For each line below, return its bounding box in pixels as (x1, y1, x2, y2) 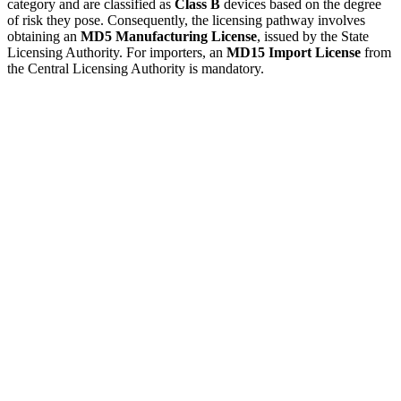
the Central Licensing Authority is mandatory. (7, 60, 264, 76)
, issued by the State (257, 28, 369, 44)
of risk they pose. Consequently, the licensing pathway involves (7, 12, 365, 28)
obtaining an (7, 28, 81, 44)
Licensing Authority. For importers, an (7, 44, 226, 60)
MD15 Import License (226, 44, 361, 60)
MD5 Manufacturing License (81, 28, 257, 44)
